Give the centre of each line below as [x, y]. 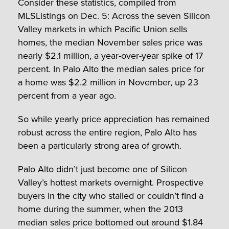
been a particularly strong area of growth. [100, 145]
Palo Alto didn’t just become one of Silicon [102, 169]
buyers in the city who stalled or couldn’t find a [111, 196]
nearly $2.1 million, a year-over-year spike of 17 [110, 55]
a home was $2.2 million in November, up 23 [108, 82]
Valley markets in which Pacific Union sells [102, 29]
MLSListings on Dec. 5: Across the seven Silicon [114, 16]
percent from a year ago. [67, 95]
